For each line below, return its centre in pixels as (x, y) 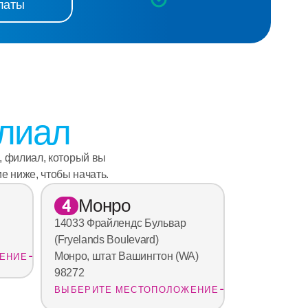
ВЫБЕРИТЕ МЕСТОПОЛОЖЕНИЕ (136, 290)
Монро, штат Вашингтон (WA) (126, 256)
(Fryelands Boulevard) (107, 240)
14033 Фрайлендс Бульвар (120, 223)
